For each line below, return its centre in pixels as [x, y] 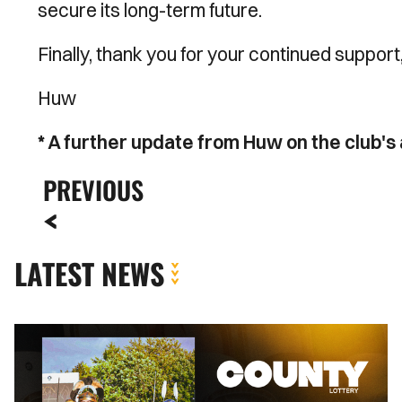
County [37, 335]
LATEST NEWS [89, 273]
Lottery [38, 356]
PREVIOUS [93, 190]
